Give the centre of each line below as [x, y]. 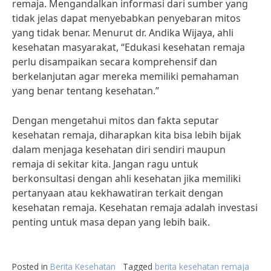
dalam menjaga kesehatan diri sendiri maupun [119, 149]
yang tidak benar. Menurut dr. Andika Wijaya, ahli [123, 33]
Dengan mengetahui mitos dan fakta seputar [116, 120]
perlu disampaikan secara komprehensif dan [115, 62]
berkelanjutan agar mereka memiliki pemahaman [126, 76]
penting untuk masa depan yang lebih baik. [111, 222]
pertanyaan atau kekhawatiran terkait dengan [118, 193]
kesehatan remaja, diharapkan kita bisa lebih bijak [127, 135]
